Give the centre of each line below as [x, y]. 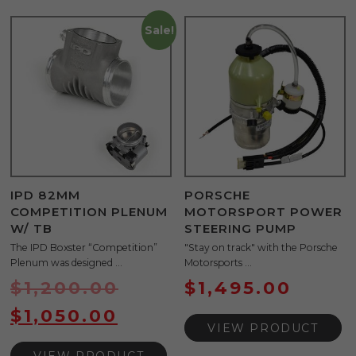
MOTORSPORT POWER [264, 211]
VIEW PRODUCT [263, 329]
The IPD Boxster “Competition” [84, 248]
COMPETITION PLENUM [89, 211]
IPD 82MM [45, 195]
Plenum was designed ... [66, 263]
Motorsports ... [219, 263]
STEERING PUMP [241, 228]
